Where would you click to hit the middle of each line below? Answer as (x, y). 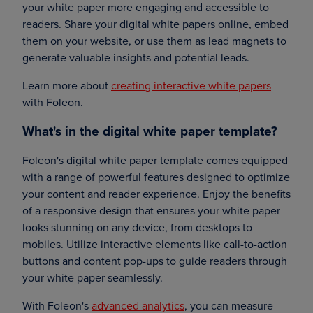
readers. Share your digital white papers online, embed (155, 24)
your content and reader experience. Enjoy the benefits (156, 194)
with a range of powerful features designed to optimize (156, 177)
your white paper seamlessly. (93, 277)
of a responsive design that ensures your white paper (151, 210)
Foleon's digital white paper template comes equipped (155, 160)
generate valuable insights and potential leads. (136, 57)
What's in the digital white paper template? (150, 131)
